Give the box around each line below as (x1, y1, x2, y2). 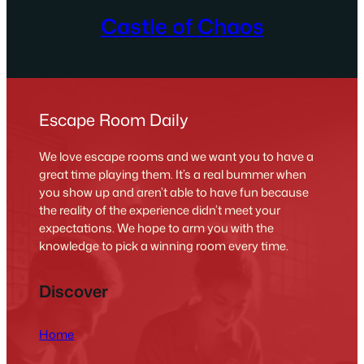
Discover (39, 279, 109, 302)
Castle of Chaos (100, 11, 264, 41)
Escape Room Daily (39, 108, 189, 132)
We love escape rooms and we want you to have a (39, 148, 314, 166)
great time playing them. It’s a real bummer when (39, 166, 307, 184)
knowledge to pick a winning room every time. (39, 237, 289, 255)
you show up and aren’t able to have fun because (39, 184, 310, 201)
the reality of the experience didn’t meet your (39, 201, 281, 219)
